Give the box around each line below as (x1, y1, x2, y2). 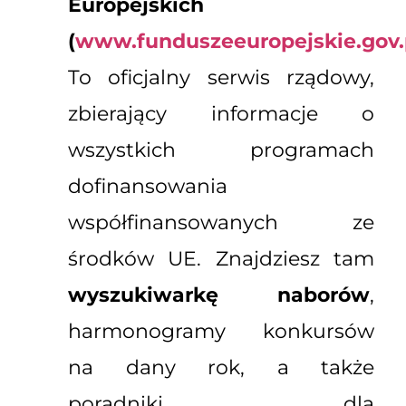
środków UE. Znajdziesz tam (68, 246, 374, 272)
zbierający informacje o (68, 101, 374, 127)
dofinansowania (68, 174, 227, 199)
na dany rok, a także (68, 355, 374, 381)
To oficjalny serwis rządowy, (68, 65, 374, 91)
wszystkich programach (68, 138, 374, 163)
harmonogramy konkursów (68, 319, 374, 344)
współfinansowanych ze (68, 210, 374, 236)
